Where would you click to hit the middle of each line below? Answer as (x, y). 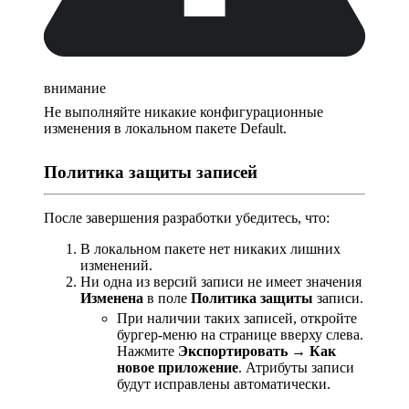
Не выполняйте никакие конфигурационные (184, 111)
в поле (167, 299)
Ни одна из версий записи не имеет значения (221, 282)
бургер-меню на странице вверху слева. (240, 335)
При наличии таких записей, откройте (237, 319)
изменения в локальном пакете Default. (165, 128)
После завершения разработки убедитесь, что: (187, 218)
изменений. (116, 266)
